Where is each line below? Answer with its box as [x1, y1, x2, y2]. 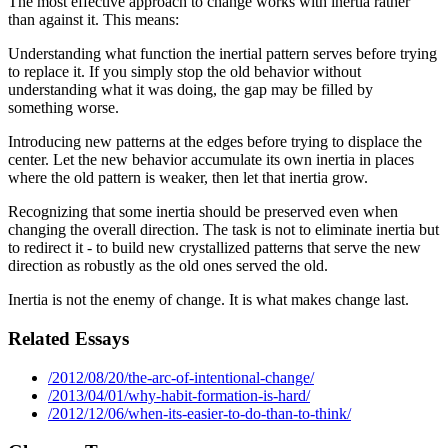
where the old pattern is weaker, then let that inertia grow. [8, 169, 368, 187]
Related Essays [8, 327, 129, 349]
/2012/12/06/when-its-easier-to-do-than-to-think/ [48, 404, 351, 422]
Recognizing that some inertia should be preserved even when [8, 203, 398, 221]
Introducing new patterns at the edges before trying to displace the [8, 133, 422, 151]
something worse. [8, 99, 119, 117]
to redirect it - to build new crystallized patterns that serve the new [8, 239, 421, 257]
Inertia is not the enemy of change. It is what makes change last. [8, 291, 409, 309]
